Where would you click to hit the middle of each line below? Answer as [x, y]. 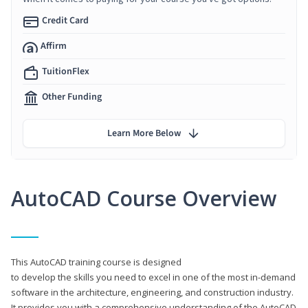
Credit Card [65, 20]
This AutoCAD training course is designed [96, 262]
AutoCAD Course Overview [144, 198]
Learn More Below [144, 133]
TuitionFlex [66, 71]
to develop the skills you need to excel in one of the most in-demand [153, 277]
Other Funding [72, 97]
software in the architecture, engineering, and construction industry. [152, 292]
